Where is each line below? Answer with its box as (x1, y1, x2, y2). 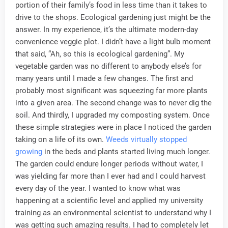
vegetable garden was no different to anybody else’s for (15, 62, 202, 71)
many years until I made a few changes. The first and (15, 74, 193, 83)
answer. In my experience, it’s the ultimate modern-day (15, 25, 198, 34)
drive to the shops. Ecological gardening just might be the (15, 13, 211, 22)
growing (15, 147, 44, 156)
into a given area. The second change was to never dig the (15, 98, 212, 107)
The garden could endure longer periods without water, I (15, 159, 203, 168)
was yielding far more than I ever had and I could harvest (15, 172, 206, 181)
